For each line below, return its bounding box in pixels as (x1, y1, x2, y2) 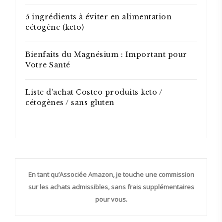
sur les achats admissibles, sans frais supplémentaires (28, 182, 194, 192)
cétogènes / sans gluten (25, 98, 114, 108)
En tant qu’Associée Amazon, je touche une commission (28, 170, 194, 179)
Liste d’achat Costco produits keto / (25, 88, 162, 97)
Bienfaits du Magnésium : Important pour (25, 50, 187, 59)
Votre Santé (25, 60, 70, 70)
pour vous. (95, 195, 127, 204)
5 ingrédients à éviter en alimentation (25, 12, 171, 22)
